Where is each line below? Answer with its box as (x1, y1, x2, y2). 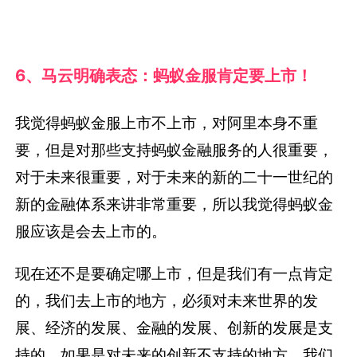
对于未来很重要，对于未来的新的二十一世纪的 (15, 167, 334, 186)
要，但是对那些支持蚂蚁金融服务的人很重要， (15, 139, 334, 159)
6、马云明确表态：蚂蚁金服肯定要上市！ (15, 65, 313, 86)
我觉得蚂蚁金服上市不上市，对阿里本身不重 (15, 112, 319, 132)
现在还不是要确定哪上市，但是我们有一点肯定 (15, 264, 334, 284)
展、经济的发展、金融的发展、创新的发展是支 (15, 318, 334, 338)
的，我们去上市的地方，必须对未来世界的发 (15, 291, 319, 311)
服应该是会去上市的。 (15, 221, 167, 241)
